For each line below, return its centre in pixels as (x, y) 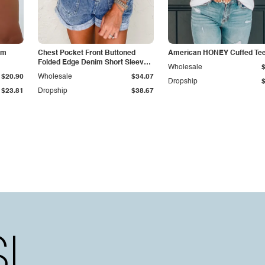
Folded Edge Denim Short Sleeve (93, 63)
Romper (51, 72)
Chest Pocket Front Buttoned (87, 53)
